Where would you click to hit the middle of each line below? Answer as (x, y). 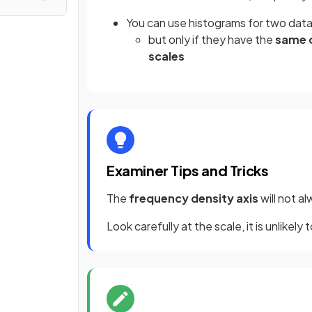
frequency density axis (193, 198)
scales (166, 56)
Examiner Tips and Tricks (188, 170)
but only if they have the (212, 39)
